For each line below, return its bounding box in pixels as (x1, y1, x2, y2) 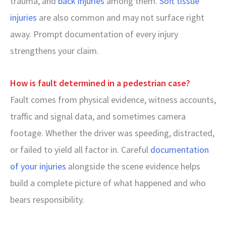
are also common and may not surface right (37, 11, 204, 23)
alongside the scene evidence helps (66, 160, 200, 172)
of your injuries (10, 160, 66, 172)
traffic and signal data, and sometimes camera (10, 110, 186, 122)
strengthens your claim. (10, 44, 99, 56)
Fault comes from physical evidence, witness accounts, (10, 94, 216, 105)
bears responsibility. (10, 194, 84, 205)
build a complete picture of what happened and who (10, 177, 206, 189)
